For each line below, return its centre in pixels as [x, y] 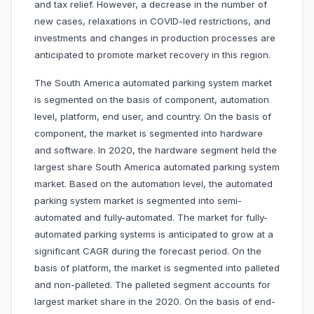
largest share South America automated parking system [157, 167]
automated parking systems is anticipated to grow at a [154, 234]
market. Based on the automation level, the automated [153, 184]
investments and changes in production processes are [155, 38]
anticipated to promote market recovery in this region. [152, 55]
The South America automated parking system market [153, 83]
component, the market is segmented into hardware [149, 134]
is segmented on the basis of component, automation [152, 100]
